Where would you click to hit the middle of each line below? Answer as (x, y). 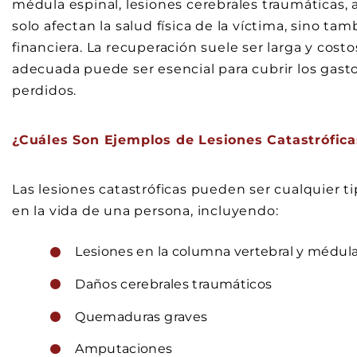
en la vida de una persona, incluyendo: (145, 211)
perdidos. (45, 90)
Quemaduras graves (141, 316)
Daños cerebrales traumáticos (174, 284)
